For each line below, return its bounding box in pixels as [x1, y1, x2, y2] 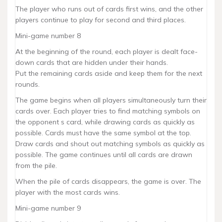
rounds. [15, 80, 40, 89]
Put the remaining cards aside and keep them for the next [15, 69, 202, 78]
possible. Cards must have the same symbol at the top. [15, 128, 191, 137]
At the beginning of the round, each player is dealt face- [15, 47, 198, 56]
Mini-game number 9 [15, 204, 81, 213]
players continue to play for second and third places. [15, 15, 186, 24]
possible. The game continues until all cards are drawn [15, 150, 192, 159]
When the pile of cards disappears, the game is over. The [15, 177, 201, 186]
